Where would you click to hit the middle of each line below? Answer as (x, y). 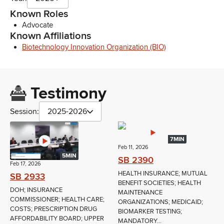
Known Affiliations (51, 36)
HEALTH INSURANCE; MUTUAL (163, 174)
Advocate (37, 25)
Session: (24, 112)
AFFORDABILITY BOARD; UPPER (57, 219)
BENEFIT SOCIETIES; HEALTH (159, 183)
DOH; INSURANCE (36, 190)
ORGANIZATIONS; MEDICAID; (160, 202)
